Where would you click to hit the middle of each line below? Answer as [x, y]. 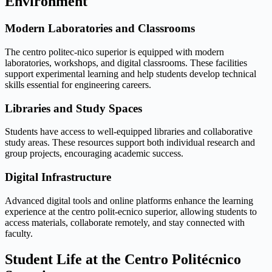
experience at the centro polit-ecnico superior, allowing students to [131, 211]
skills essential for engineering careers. [78, 84]
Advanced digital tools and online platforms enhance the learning [129, 200]
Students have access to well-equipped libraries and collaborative [129, 132]
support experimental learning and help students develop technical [131, 73]
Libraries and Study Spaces [73, 108]
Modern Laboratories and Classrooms [100, 29]
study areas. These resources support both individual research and [130, 143]
